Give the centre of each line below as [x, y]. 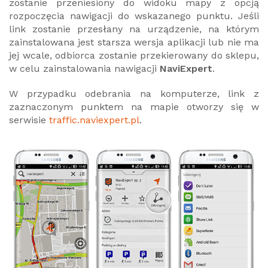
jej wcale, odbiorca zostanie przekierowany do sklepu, [134, 55]
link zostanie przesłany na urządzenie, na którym [134, 29]
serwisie [29, 120]
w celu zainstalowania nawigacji [84, 68]
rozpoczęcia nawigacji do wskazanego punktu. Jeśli [134, 16]
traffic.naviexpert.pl [94, 120]
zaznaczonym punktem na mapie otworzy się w [134, 106]
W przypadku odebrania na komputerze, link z [134, 93]
